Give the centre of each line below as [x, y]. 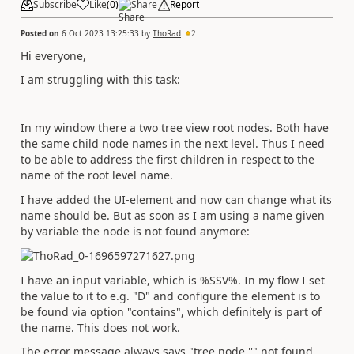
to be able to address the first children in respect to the [168, 159]
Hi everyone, [53, 55]
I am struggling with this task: [100, 79]
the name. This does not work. [100, 327]
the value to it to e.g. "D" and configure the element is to [170, 296]
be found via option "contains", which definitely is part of [171, 311]
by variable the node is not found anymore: [135, 231]
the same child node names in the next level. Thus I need [173, 143]
